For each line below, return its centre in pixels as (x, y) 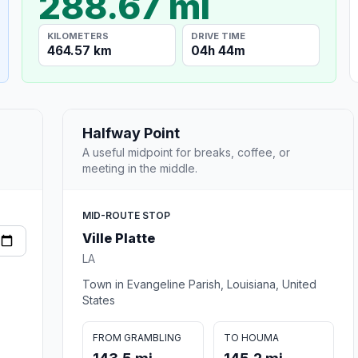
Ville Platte (119, 238)
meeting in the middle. (140, 168)
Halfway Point (131, 133)
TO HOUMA (251, 337)
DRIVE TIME (219, 36)
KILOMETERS (78, 36)
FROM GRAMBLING (137, 337)
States (99, 300)
